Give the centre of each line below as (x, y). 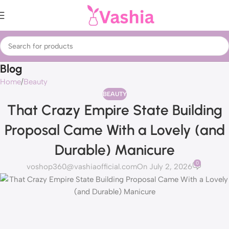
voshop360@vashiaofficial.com (82, 167)
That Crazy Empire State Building (114, 110)
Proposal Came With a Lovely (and (114, 130)
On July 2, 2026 (165, 167)
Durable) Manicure (114, 150)
